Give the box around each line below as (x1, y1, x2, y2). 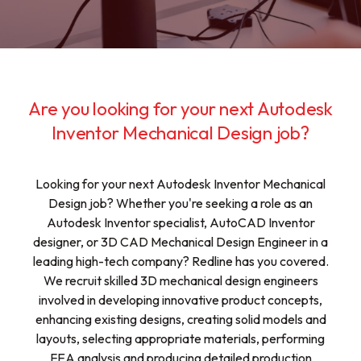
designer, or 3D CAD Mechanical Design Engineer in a (33, 233, 328, 250)
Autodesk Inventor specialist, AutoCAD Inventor (46, 214, 315, 230)
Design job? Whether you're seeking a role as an (48, 194, 313, 211)
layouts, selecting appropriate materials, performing (36, 330, 325, 346)
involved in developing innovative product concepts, (39, 291, 322, 308)
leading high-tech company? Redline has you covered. (32, 252, 329, 269)
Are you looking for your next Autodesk (28, 96, 333, 120)
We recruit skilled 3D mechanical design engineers (43, 272, 318, 288)
